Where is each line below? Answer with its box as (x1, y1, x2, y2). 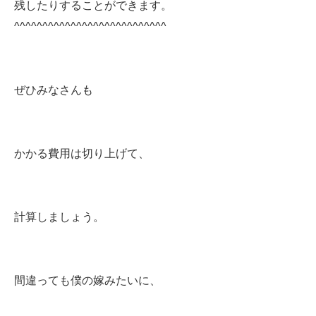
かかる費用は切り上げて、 (14, 147, 150, 159)
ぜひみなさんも (14, 84, 93, 96)
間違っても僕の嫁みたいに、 (14, 274, 161, 286)
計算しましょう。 (14, 211, 104, 223)
